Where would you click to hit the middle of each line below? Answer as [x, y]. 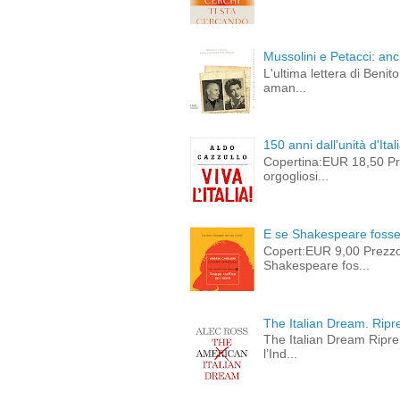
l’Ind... [281, 354]
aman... [285, 87]
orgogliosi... [296, 176]
